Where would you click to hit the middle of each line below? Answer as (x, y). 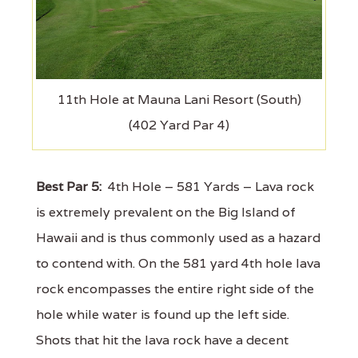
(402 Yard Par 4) (179, 125)
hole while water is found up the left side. (163, 315)
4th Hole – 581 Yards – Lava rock (208, 187)
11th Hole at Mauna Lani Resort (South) (179, 100)
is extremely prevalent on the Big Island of (166, 213)
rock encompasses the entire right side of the (175, 289)
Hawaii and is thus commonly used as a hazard (178, 238)
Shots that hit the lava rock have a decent (162, 340)
